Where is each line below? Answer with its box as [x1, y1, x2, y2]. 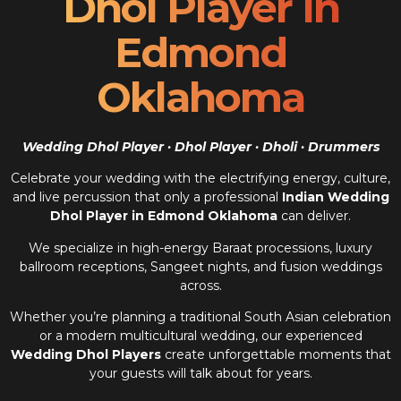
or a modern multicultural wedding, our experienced [38, 328, 363, 345]
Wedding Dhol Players [10, 346, 161, 363]
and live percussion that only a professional [12, 189, 282, 206]
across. [179, 277, 222, 294]
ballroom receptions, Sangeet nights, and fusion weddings [19, 258, 382, 275]
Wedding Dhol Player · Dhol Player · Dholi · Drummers [21, 139, 380, 155]
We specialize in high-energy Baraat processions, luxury [29, 239, 372, 256]
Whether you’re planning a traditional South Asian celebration [10, 309, 391, 326]
